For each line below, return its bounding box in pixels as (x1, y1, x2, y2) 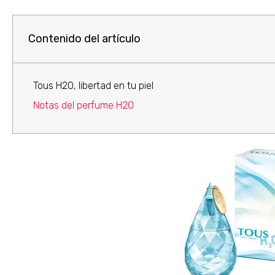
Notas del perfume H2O (33, 99, 134, 111)
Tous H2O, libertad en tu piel (33, 79, 153, 91)
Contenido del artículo (28, 31, 141, 45)
